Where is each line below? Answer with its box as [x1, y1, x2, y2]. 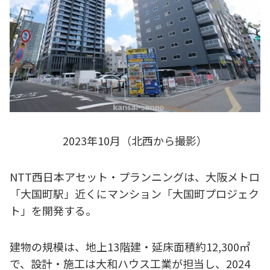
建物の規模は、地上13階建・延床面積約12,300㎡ [10, 239, 250, 255]
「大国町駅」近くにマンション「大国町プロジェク [10, 185, 259, 201]
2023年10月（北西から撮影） [63, 132, 207, 148]
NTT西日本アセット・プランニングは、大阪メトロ [10, 168, 260, 184]
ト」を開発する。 [10, 202, 96, 218]
